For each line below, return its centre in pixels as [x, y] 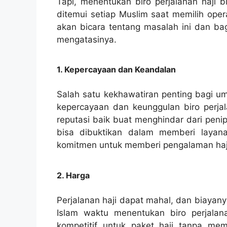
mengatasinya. [87, 39]
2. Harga [73, 175]
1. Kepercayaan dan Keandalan [116, 70]
